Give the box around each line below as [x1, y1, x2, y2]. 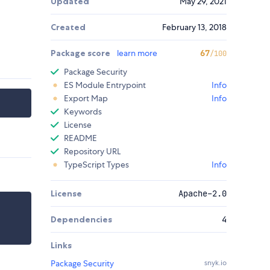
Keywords [64, 106, 102, 118]
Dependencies [51, 214, 112, 225]
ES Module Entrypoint [64, 80, 146, 91]
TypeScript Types [64, 159, 129, 171]
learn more [117, 48, 157, 59]
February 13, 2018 [162, 22, 227, 33]
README [64, 133, 97, 144]
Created [51, 22, 86, 33]
